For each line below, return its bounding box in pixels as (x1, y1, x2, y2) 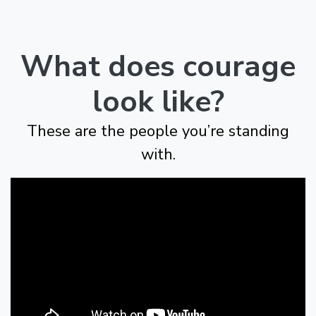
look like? (92, 82, 224, 123)
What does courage (20, 47, 296, 87)
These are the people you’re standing (27, 121, 289, 142)
